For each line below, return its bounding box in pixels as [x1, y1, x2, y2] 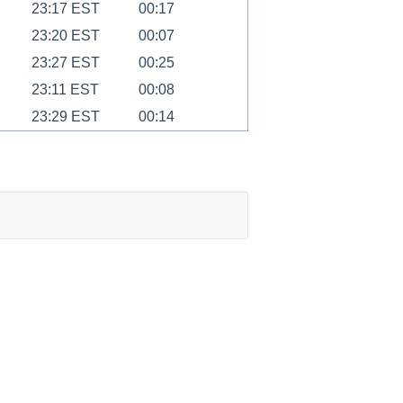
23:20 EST [31, 28, 100, 44]
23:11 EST [31, 82, 99, 98]
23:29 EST [31, 109, 100, 125]
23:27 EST [31, 55, 100, 71]
